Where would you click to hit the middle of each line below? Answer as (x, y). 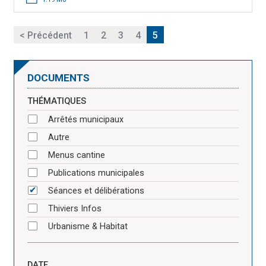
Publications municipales (96, 173)
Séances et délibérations (96, 191)
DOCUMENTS (58, 78)
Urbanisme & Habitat (88, 227)
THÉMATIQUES (57, 102)
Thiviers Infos (75, 209)
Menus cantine (77, 156)
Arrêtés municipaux (86, 120)
